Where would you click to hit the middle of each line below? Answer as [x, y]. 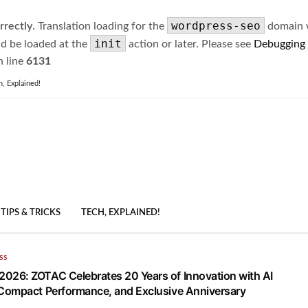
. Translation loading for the [100, 26]
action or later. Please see [190, 44]
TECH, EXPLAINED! [121, 213]
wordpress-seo [216, 26]
